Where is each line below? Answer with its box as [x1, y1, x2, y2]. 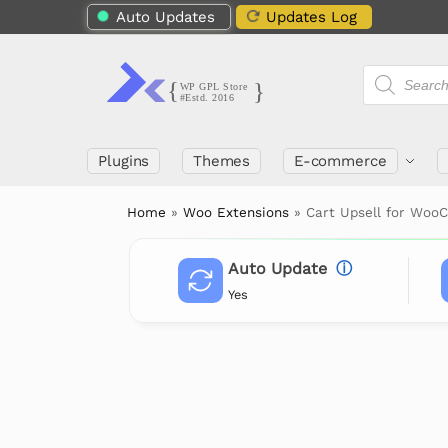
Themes [192, 152, 251, 170]
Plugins [98, 152, 150, 170]
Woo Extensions [183, 204, 290, 220]
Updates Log [266, 8, 357, 26]
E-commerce [293, 152, 387, 170]
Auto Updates [116, 8, 215, 26]
